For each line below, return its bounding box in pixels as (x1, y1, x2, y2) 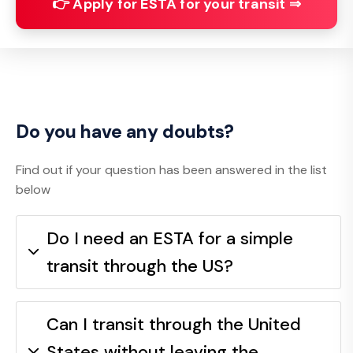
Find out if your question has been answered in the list (16, 161, 327, 178)
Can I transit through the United (46, 312, 301, 336)
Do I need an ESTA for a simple (46, 226, 293, 250)
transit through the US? (46, 254, 233, 277)
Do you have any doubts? (16, 119, 234, 143)
